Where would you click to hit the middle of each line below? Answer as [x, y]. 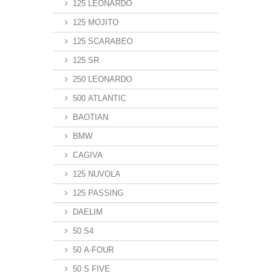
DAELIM [88, 212]
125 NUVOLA [97, 174]
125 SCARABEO [103, 41]
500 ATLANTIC [99, 98]
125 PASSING [98, 193]
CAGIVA [88, 155]
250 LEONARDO [102, 79]
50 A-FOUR [93, 250]
